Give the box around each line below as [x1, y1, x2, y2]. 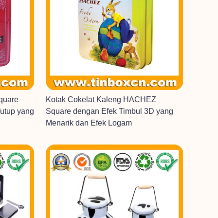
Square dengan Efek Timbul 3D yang [46, 107, 173, 115]
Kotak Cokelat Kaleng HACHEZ [46, 95, 156, 104]
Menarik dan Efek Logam [46, 119, 132, 127]
